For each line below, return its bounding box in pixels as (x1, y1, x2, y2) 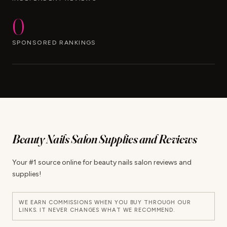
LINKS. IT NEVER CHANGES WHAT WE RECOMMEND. (19, 207, 175, 214)
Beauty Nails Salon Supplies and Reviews (12, 132, 197, 147)
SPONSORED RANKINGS (12, 39, 96, 47)
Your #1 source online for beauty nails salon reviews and (12, 158, 192, 167)
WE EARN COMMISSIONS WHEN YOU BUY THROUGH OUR (19, 199, 191, 206)
